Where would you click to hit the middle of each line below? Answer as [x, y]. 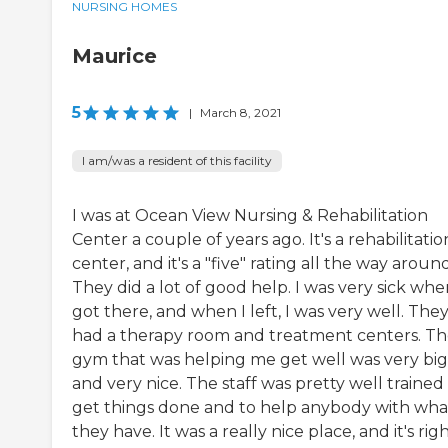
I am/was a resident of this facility [177, 161]
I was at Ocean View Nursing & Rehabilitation [250, 216]
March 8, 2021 [240, 113]
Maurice [114, 56]
